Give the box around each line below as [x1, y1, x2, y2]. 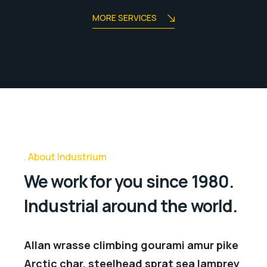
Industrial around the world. [24, 194, 238, 218]
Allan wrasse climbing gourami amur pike [24, 238, 238, 253]
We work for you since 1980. [24, 170, 234, 193]
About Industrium [28, 150, 107, 164]
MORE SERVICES [92, 12, 157, 24]
